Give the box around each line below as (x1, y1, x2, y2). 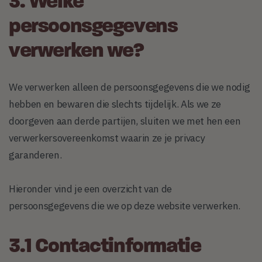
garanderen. (9, 148, 62, 161)
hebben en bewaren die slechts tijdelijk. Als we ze (9, 97, 222, 111)
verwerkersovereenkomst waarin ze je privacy (9, 131, 205, 144)
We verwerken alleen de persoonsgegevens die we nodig (9, 80, 250, 94)
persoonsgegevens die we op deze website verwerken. (9, 199, 241, 212)
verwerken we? (9, 42, 144, 63)
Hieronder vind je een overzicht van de (9, 182, 173, 195)
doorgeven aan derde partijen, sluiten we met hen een (9, 114, 241, 127)
